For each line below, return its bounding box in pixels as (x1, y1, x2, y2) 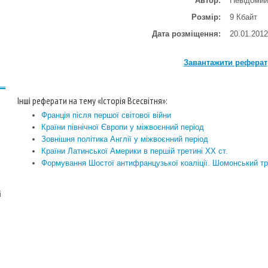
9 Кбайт (230, 13, 257, 22)
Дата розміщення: (152, 29, 221, 38)
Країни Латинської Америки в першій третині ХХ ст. (41, 147, 228, 156)
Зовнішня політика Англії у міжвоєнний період (41, 135, 208, 144)
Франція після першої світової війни (41, 111, 171, 120)
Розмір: (191, 13, 221, 22)
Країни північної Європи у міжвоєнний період (41, 123, 204, 132)
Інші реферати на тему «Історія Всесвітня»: (17, 95, 167, 106)
